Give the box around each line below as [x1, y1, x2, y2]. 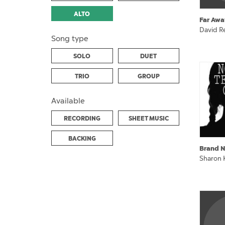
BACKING [68, 134, 96, 143]
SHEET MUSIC [128, 114, 169, 123]
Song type [51, 34, 88, 43]
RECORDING [63, 114, 100, 123]
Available [51, 96, 85, 105]
